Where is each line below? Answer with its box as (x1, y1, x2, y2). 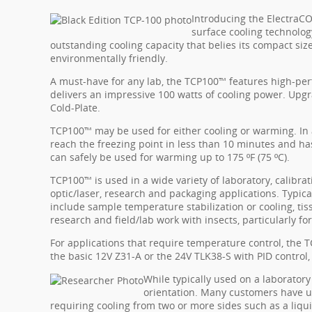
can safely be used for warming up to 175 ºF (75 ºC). (50, 150, 290, 164)
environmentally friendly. (50, 52, 168, 65)
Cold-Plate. (50, 101, 100, 114)
